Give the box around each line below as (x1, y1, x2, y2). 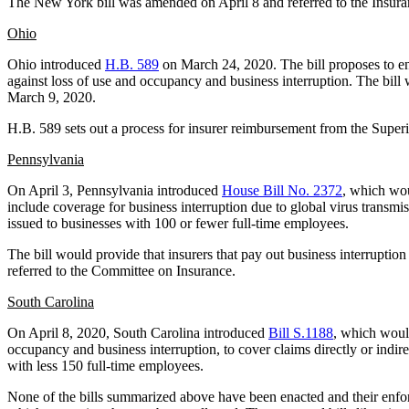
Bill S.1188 (268, 324, 333, 341)
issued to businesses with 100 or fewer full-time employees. (7, 215, 349, 231)
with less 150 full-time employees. (7, 357, 204, 373)
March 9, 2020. (7, 89, 96, 105)
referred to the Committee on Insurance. (7, 262, 236, 278)
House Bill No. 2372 (222, 182, 342, 198)
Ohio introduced (7, 56, 105, 72)
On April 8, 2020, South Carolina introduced (7, 324, 268, 341)
